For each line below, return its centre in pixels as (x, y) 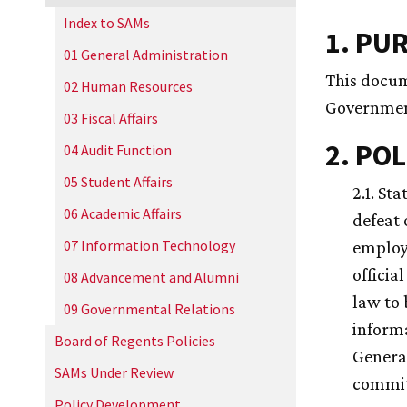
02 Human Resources (128, 86)
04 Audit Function (118, 150)
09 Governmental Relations (149, 309)
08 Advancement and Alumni (151, 277)
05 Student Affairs (118, 182)
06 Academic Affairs (123, 213)
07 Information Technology (149, 245)
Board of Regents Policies (135, 341)
